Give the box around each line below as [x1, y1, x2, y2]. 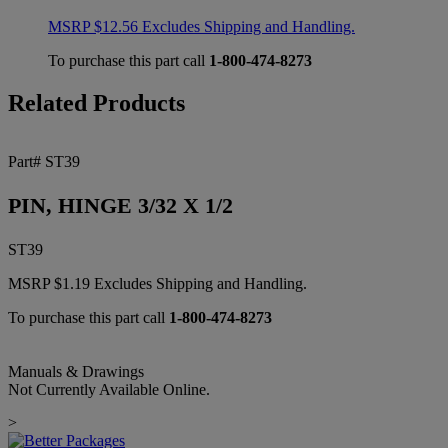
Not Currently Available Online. [8, 381, 210, 399]
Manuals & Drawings [8, 363, 144, 381]
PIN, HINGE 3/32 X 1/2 [8, 193, 233, 219]
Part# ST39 [8, 153, 80, 171]
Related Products [8, 90, 185, 117]
